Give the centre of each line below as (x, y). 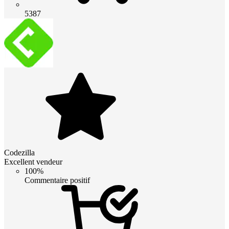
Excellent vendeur (33, 162)
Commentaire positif (57, 180)
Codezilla (19, 152)
